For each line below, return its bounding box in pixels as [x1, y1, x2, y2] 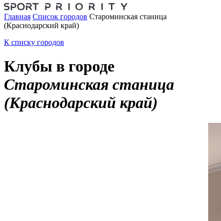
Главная [4, 12, 31, 21]
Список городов [33, 12, 87, 21]
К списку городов [4, 37, 64, 46]
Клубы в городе [4, 57, 114, 75]
